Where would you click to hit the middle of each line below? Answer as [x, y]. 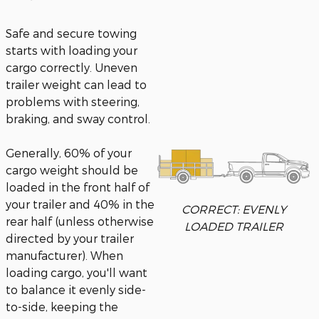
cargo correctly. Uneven [72, 67]
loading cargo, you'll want [77, 272]
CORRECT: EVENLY [234, 209]
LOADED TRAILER [234, 226]
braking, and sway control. [78, 119]
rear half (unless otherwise [80, 221]
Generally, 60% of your [69, 153]
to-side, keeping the [62, 307]
